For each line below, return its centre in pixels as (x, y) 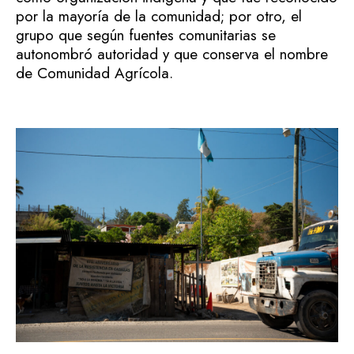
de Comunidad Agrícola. (94, 73)
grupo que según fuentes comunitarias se (146, 35)
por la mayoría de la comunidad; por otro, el (159, 16)
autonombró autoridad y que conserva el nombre (172, 54)
